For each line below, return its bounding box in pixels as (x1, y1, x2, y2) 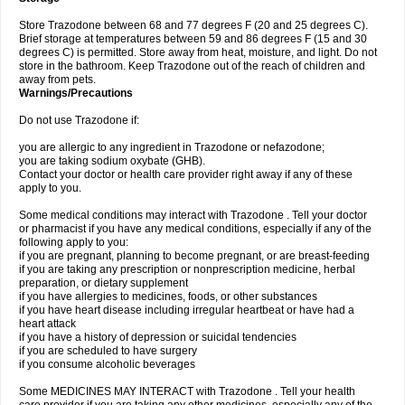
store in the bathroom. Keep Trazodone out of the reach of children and (19, 60, 365, 72)
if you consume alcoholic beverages (19, 358, 195, 371)
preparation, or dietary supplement (19, 277, 188, 289)
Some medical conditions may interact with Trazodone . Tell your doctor (19, 209, 367, 221)
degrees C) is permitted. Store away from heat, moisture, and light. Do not (19, 46, 377, 59)
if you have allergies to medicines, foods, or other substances (19, 290, 317, 303)
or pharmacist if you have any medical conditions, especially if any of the (19, 222, 372, 235)
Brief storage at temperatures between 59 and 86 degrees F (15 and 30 (19, 33, 367, 45)
